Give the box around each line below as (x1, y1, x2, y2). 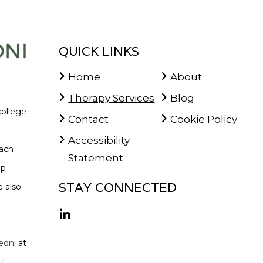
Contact (68, 113, 109, 125)
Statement (68, 152, 124, 164)
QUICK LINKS (59, 43, 140, 59)
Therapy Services (68, 92, 155, 104)
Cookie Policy (170, 113, 237, 125)
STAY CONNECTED (59, 179, 177, 195)
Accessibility (68, 134, 130, 146)
